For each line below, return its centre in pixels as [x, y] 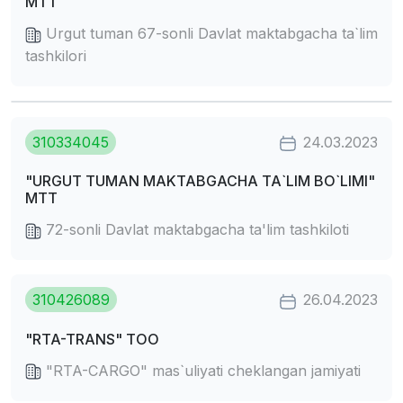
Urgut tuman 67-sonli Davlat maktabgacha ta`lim [210, 34]
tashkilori [56, 56]
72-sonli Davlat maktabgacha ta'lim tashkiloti [195, 230]
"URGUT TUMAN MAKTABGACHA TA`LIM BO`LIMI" [200, 181]
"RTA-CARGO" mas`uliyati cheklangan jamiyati [201, 370]
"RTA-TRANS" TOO [92, 339]
